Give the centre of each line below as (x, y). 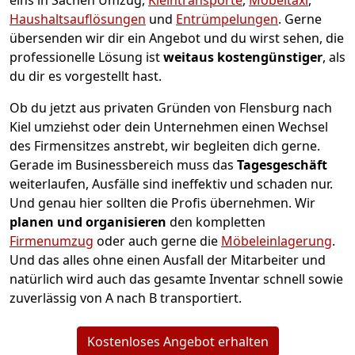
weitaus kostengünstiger (243, 57)
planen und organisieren (88, 222)
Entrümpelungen (227, 19)
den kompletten (216, 222)
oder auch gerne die (157, 241)
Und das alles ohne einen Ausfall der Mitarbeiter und (168, 260)
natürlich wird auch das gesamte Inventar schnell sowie (176, 279)
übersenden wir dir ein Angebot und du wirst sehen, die (177, 38)
